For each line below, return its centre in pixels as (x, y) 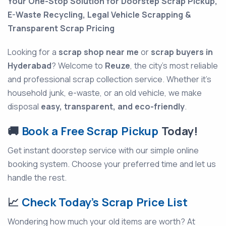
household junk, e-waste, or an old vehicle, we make (105, 93)
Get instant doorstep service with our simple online (103, 151)
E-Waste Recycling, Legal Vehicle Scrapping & (99, 15)
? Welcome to (78, 66)
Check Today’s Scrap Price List (104, 203)
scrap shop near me (99, 52)
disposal (24, 107)
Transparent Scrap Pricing (61, 29)
